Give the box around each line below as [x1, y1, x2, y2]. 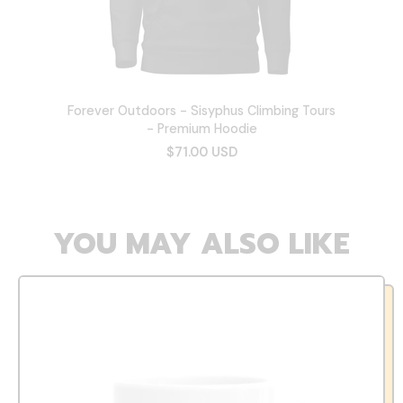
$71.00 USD [166, 143, 237, 160]
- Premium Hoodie [146, 120, 257, 137]
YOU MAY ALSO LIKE [53, 221, 350, 266]
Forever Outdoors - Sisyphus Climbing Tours [67, 102, 336, 119]
